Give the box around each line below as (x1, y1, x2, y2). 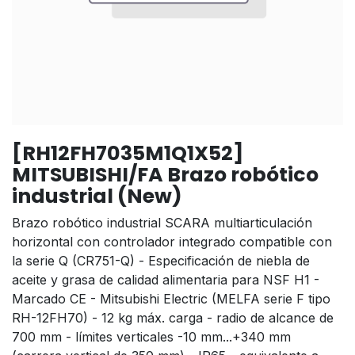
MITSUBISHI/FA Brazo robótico (12, 160, 319, 189)
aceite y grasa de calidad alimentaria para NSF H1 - (12, 271, 319, 288)
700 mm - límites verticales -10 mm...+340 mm (12, 328, 291, 345)
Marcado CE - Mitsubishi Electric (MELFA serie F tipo (12, 290, 330, 307)
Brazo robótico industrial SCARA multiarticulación (12, 214, 312, 231)
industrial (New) (12, 181, 182, 210)
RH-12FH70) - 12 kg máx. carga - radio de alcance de (12, 309, 334, 326)
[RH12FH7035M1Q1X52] (12, 139, 243, 167)
